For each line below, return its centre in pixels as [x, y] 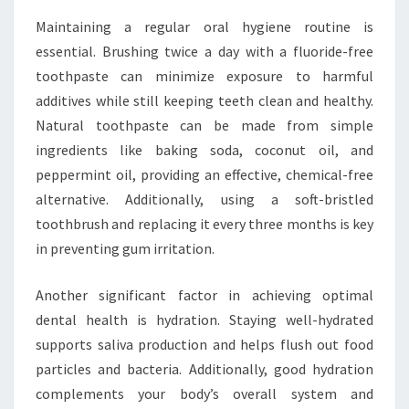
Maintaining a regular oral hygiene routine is [204, 26]
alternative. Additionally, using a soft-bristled [204, 199]
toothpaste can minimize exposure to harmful [204, 75]
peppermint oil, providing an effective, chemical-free [204, 174]
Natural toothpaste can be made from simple [204, 125]
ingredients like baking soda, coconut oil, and [204, 149]
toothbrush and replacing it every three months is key [204, 223]
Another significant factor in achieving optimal [204, 294]
